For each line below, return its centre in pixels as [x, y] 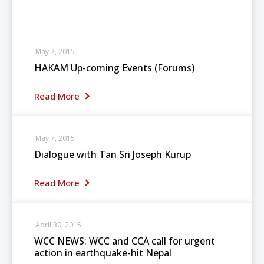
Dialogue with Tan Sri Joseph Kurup [113, 154]
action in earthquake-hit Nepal [103, 253]
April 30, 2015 [58, 225]
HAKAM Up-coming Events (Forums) [114, 68]
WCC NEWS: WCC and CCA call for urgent [125, 241]
